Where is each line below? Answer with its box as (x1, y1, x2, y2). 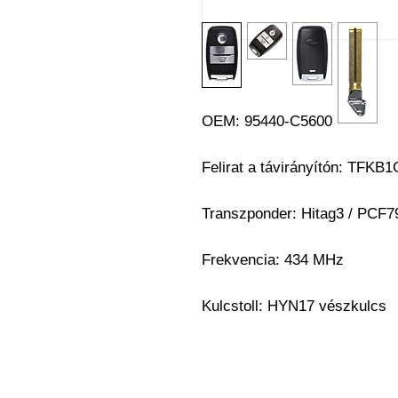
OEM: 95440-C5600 (202, 113, 332, 130)
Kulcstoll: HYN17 (202, 298, 314, 314)
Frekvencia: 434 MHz (202, 251, 344, 268)
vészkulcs (314, 298, 386, 314)
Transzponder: (202, 205, 301, 222)
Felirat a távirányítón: (202, 159, 347, 176)
